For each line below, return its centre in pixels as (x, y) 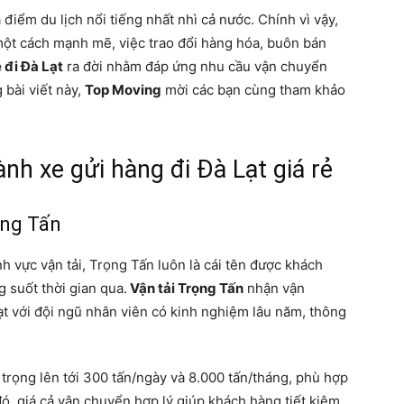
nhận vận (274, 289)
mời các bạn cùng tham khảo (253, 90)
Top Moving (123, 90)
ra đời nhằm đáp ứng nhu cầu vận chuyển (195, 67)
